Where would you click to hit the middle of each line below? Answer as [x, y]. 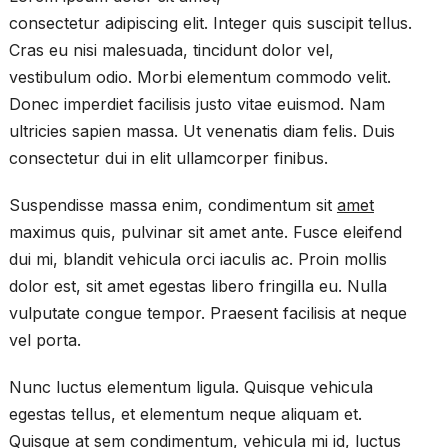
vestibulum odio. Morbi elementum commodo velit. [199, 77]
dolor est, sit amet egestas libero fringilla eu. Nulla [197, 286]
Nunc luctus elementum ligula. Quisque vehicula [190, 387]
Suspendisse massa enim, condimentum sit [172, 205]
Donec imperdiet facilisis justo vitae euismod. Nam [196, 104]
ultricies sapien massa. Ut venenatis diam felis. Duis [201, 131]
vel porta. [44, 340]
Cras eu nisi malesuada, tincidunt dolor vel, [171, 50]
